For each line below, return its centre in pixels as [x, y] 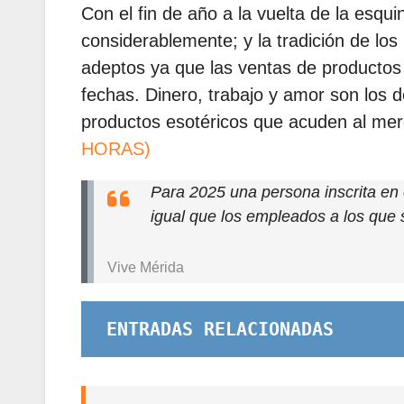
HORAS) [116, 149]
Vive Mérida [146, 267]
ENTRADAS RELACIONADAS [220, 330]
